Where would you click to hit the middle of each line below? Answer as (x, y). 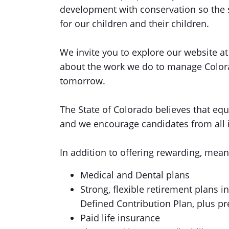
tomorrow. (83, 81)
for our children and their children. (134, 24)
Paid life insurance (120, 218)
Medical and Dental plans (135, 175)
